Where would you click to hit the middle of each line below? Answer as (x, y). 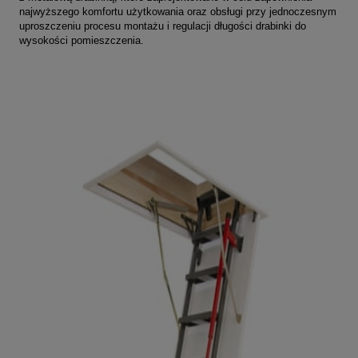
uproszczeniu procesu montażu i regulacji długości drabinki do (163, 26)
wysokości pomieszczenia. (82, 41)
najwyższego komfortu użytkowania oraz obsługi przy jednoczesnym (178, 12)
